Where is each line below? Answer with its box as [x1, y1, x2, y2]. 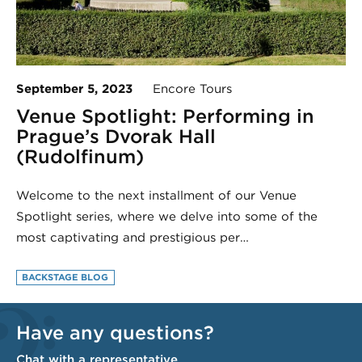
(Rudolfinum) [16, 145, 144, 169]
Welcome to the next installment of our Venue [16, 187, 297, 203]
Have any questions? [16, 321, 214, 345]
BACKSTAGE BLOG [22, 271, 109, 284]
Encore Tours [133, 82, 232, 97]
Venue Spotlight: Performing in [16, 104, 314, 128]
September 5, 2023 [16, 82, 133, 97]
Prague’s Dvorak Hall [16, 124, 216, 149]
